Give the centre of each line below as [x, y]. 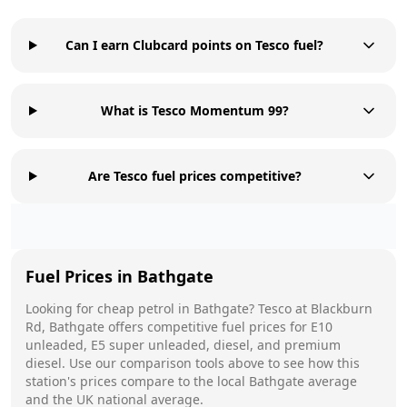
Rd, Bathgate [65, 326]
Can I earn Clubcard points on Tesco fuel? [195, 45]
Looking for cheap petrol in [109, 308]
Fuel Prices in [81, 276]
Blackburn [342, 308]
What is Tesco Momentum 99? [194, 110]
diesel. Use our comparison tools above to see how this [193, 362]
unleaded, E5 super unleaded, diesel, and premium [183, 344]
